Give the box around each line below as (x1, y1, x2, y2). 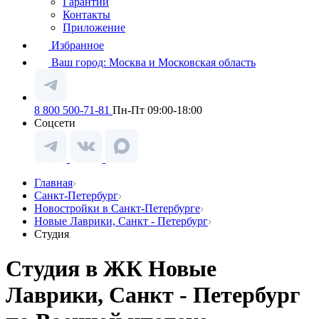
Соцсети (34, 117, 75, 129)
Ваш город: (51, 56, 109, 68)
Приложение (63, 21, 125, 33)
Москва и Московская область (109, 56, 256, 68)
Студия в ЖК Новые (6, 256, 216, 282)
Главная (34, 177, 73, 189)
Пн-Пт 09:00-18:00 (113, 104, 202, 116)
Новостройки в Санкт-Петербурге (34, 202, 200, 214)
